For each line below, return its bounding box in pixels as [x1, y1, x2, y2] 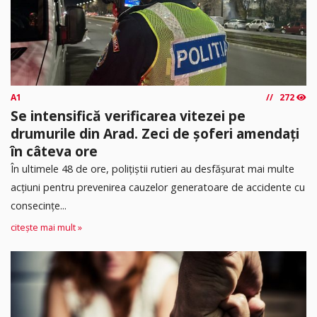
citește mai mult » [11, 221, 82, 234]
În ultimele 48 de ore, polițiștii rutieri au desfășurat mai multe [11, 162, 294, 176]
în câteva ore [11, 142, 98, 161]
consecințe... [11, 199, 67, 213]
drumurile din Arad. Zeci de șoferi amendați [11, 124, 299, 144]
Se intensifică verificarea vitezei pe [11, 106, 246, 126]
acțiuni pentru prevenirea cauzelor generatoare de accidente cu [11, 180, 305, 195]
